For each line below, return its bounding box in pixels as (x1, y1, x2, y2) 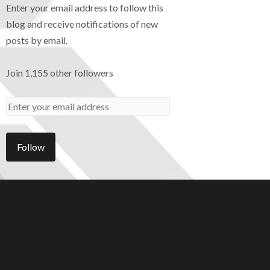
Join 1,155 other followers (6, 67, 113, 79)
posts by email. (6, 34, 67, 46)
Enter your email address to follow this (6, 2, 163, 14)
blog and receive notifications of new (6, 18, 158, 30)
